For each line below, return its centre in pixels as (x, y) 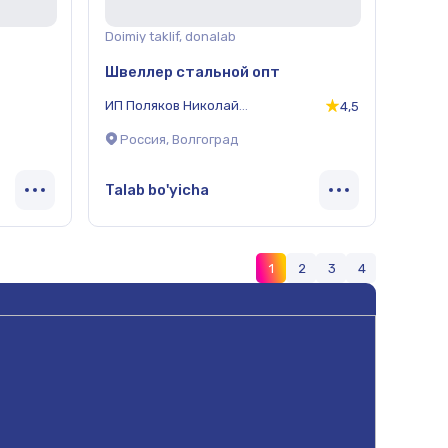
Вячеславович (150, 118)
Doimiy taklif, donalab (170, 36)
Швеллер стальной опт (192, 71)
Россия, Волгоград (179, 140)
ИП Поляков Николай (172, 105)
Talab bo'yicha (157, 189)
